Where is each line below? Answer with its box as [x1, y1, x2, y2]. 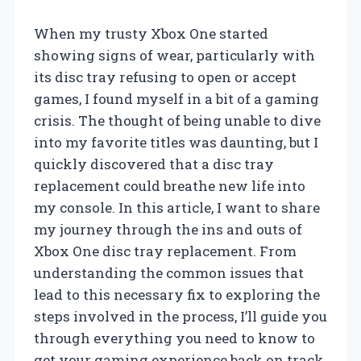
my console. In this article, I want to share [34, 197, 320, 217]
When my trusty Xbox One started [34, 23, 268, 43]
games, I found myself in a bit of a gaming [34, 89, 319, 108]
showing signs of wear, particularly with [34, 45, 315, 64]
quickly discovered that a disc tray [34, 154, 274, 173]
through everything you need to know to [34, 328, 315, 347]
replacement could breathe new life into [34, 176, 305, 195]
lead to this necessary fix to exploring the [34, 284, 320, 304]
